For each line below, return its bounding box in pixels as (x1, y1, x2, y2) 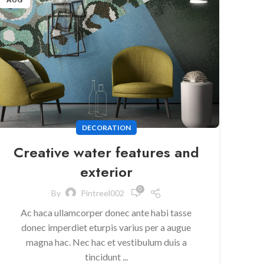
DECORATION (81, 123, 131, 132)
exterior (80, 161, 133, 182)
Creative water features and (13, 141, 199, 163)
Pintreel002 (80, 188, 124, 199)
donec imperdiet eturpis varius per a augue (21, 221, 191, 233)
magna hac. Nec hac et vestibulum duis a (25, 236, 187, 247)
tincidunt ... (84, 250, 128, 262)
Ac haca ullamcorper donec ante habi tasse (21, 206, 192, 218)
